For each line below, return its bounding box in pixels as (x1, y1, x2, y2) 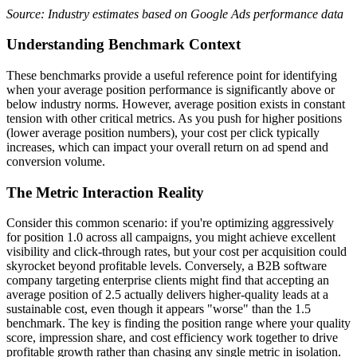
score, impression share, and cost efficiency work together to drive (6, 331, 338, 345)
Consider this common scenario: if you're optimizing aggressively (6, 216, 334, 230)
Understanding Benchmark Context (6, 36, 241, 53)
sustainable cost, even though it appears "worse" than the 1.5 (6, 302, 311, 316)
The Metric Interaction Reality (6, 183, 204, 201)
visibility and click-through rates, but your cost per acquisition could (6, 245, 347, 259)
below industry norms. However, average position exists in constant (6, 96, 345, 111)
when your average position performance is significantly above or (6, 82, 335, 96)
